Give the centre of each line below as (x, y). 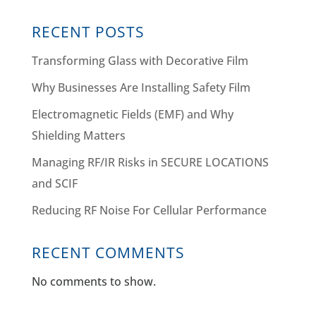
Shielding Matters (78, 136)
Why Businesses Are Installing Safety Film (141, 88)
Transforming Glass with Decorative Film (140, 61)
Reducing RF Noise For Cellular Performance (149, 211)
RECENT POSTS (88, 32)
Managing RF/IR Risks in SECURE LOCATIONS (150, 163)
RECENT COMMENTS (108, 253)
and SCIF (54, 184)
